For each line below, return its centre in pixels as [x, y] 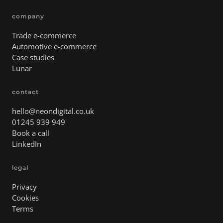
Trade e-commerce [44, 35]
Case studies [33, 57]
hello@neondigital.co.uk [53, 111]
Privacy [24, 186]
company [28, 16]
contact [25, 92]
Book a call [31, 133]
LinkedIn [27, 144]
